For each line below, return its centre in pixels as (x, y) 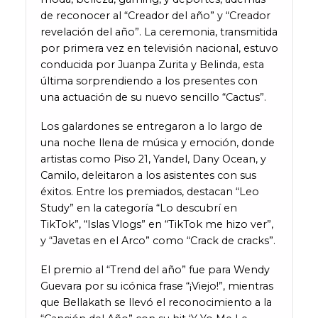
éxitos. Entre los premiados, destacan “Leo (149, 191)
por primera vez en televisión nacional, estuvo (159, 49)
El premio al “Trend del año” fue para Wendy (155, 269)
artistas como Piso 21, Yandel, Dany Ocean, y (153, 159)
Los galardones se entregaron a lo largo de (151, 126)
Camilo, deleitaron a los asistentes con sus (148, 175)
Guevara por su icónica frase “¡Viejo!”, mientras (157, 286)
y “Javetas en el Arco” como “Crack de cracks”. (158, 240)
